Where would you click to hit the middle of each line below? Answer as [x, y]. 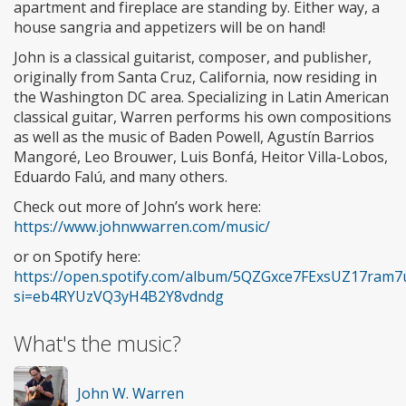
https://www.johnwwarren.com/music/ [142, 226]
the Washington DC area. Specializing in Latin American [201, 97]
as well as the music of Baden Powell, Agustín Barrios [194, 136]
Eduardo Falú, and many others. [121, 176]
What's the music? [97, 343]
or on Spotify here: [77, 256]
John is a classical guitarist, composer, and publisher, [193, 57]
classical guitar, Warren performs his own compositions [203, 116]
